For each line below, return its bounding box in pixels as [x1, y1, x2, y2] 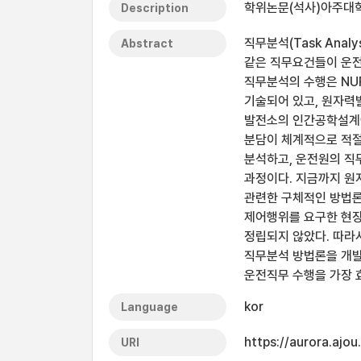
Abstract [121, 37, 173, 50]
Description [121, 2, 189, 15]
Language [121, 301, 178, 313]
